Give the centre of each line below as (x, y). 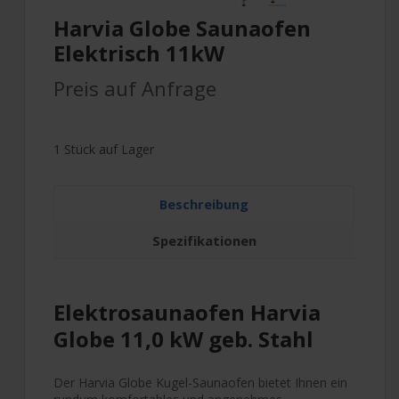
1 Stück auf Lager (104, 149)
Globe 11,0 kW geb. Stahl (183, 338)
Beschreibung (204, 204)
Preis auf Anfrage (135, 88)
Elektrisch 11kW (139, 53)
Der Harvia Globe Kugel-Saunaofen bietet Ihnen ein (200, 382)
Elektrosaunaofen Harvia (187, 312)
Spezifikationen (204, 240)
